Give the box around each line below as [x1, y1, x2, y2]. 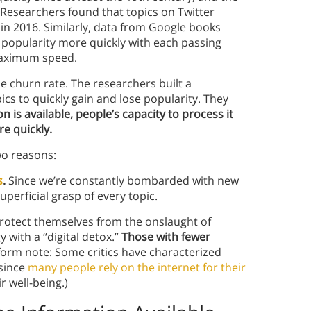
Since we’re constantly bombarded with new [8, 173, 239, 189]
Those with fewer [121, 229, 210, 245]
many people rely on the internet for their [28, 260, 246, 276]
